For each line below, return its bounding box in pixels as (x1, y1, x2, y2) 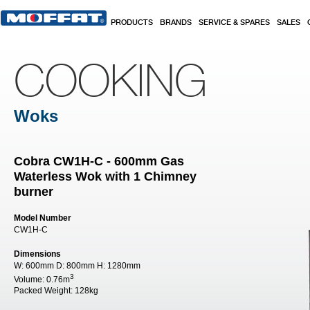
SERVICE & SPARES (199, 19, 270, 27)
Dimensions (14, 249, 61, 259)
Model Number (14, 213, 71, 223)
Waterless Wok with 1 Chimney (14, 170, 197, 183)
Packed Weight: (14, 286, 75, 295)
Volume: (14, 275, 46, 284)
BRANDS (160, 19, 192, 27)
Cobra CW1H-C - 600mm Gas (14, 154, 184, 168)
